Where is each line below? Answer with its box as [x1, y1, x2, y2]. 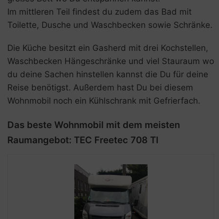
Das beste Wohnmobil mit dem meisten [7, 119, 180, 131]
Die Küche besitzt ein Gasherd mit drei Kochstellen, [7, 43, 208, 53]
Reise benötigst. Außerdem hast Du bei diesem [7, 83, 193, 93]
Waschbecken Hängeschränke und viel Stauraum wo [7, 56, 214, 66]
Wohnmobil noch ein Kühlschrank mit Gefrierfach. [7, 96, 200, 106]
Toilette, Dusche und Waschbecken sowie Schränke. [7, 20, 213, 30]
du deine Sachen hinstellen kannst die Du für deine [7, 69, 208, 80]
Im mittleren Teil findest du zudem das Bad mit [7, 7, 192, 17]
